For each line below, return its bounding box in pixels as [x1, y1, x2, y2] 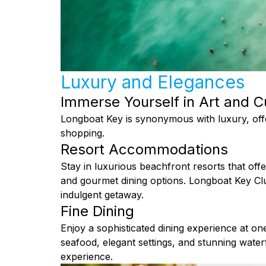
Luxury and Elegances [61, 71, 245, 93]
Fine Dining [61, 202, 134, 220]
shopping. [61, 127, 104, 140]
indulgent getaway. [61, 189, 144, 201]
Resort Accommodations [61, 141, 228, 159]
